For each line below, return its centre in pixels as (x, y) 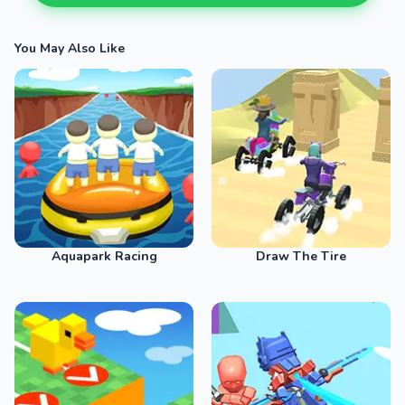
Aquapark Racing (104, 256)
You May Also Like (70, 48)
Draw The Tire (301, 256)
